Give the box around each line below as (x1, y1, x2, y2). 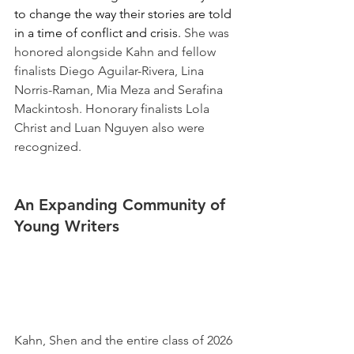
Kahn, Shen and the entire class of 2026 (14, 332, 235, 348)
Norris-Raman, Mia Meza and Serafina (14, 81, 226, 97)
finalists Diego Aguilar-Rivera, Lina (14, 62, 207, 78)
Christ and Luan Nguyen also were (14, 119, 208, 135)
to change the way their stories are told (14, 6, 235, 21)
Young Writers (14, 216, 124, 235)
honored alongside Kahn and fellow (14, 43, 219, 59)
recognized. (14, 138, 85, 154)
